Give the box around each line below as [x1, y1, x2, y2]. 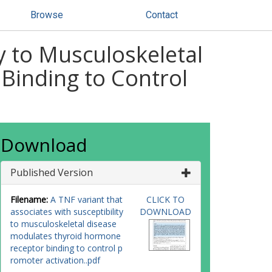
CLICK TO [146, 194, 185, 205]
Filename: [10, 194, 48, 205]
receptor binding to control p [10, 242, 123, 254]
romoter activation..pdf [10, 254, 100, 266]
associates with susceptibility [10, 206, 123, 217]
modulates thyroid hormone [10, 230, 121, 242]
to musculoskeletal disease [10, 218, 117, 229]
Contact [146, 9, 178, 21]
